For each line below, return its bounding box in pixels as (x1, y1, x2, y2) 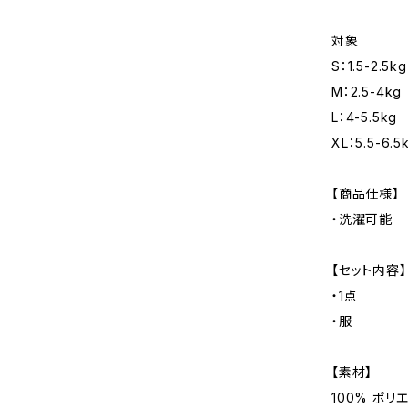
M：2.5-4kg (331, 84, 403, 99)
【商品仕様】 (331, 186, 400, 201)
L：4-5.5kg (331, 109, 398, 125)
